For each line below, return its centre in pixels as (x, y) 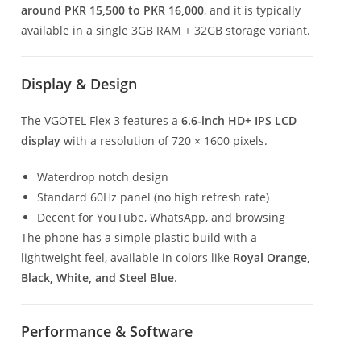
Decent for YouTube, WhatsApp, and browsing (161, 217)
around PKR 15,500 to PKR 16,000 (112, 10)
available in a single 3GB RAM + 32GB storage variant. (166, 30)
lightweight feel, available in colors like (127, 257)
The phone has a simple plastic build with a (139, 237)
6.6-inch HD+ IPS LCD (239, 120)
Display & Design (79, 83)
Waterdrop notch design (103, 176)
